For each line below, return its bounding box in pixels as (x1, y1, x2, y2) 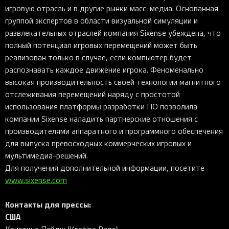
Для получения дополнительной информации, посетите (5, 162, 204, 173)
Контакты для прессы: (5, 198, 91, 210)
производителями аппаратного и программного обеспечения (5, 125, 223, 136)
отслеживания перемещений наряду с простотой (5, 88, 180, 100)
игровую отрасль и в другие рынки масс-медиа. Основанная (5, 3, 218, 14)
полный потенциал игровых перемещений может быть (5, 39, 197, 51)
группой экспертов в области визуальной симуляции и (5, 15, 198, 26)
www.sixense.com (5, 174, 67, 186)
